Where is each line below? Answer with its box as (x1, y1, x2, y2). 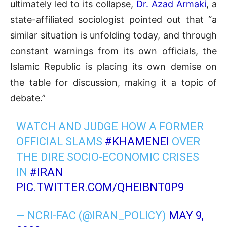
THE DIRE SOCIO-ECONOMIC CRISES (16, 150, 200, 163)
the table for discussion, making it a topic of (10, 77, 217, 88)
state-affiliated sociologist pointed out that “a (10, 14, 217, 25)
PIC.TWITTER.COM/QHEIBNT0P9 (16, 180, 184, 194)
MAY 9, (169, 209, 204, 222)
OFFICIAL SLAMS (16, 135, 105, 148)
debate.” (10, 92, 46, 103)
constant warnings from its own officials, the (10, 45, 217, 56)
